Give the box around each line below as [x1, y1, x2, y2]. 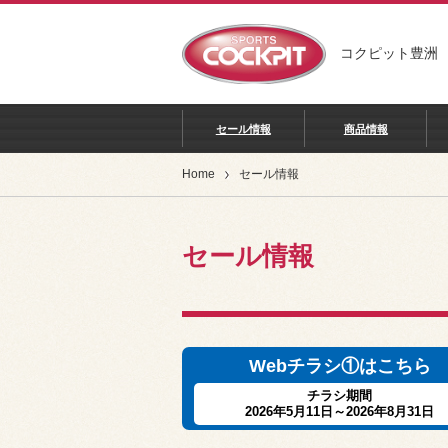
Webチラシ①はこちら [248, 356, 431, 376]
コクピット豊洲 [340, 45, 438, 61]
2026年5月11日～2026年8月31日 [245, 404, 434, 419]
